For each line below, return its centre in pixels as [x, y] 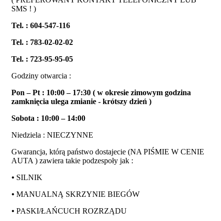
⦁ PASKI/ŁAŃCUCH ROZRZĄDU [69, 211]
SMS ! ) [24, 9]
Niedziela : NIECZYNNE [52, 135]
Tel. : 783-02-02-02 [42, 42]
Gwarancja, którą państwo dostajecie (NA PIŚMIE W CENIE [108, 152]
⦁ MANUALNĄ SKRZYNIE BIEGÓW [75, 194]
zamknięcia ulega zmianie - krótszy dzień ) [81, 102]
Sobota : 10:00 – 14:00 [48, 118]
